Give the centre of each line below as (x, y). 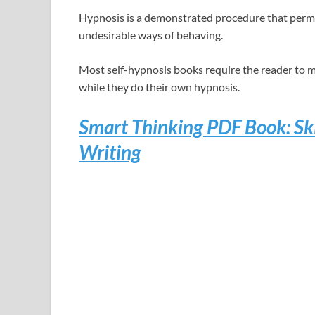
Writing (110, 152)
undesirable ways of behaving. (151, 35)
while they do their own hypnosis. (159, 87)
